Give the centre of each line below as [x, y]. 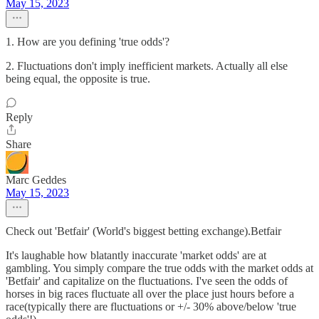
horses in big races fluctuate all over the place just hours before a [150, 294]
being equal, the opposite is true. [78, 79]
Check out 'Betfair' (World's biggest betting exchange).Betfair [143, 231]
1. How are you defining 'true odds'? [88, 42]
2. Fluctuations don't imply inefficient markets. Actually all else [147, 66]
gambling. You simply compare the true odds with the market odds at [159, 268]
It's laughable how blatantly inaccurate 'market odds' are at [136, 255]
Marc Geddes [36, 180]
